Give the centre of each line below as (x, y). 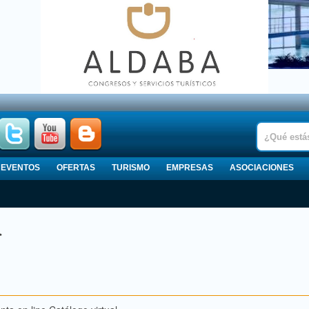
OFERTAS (76, 168)
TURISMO (131, 168)
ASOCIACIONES (262, 168)
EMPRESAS (190, 168)
